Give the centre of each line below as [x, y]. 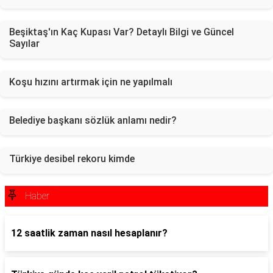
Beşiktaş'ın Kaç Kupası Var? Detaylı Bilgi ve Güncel [122, 32]
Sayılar [24, 44]
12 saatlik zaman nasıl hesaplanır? [89, 233]
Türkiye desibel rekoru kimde [72, 159]
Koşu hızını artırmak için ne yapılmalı [91, 82]
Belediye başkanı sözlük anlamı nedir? [93, 120]
